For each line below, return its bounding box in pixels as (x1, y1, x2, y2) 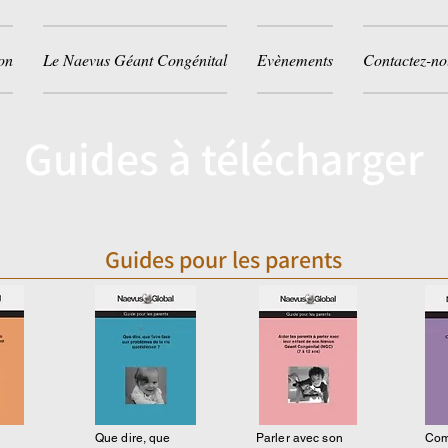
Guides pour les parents (105, 243, 342, 275)
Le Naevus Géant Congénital (43, 49, 227, 70)
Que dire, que (95, 431, 171, 445)
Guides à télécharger (24, 128, 424, 188)
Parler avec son (256, 431, 343, 445)
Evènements (257, 49, 333, 70)
